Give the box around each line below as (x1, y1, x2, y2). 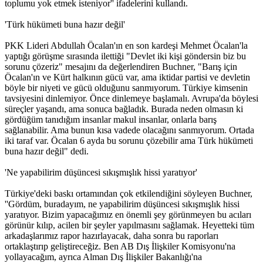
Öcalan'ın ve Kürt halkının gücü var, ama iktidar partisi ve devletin (5, 72, 250, 82)
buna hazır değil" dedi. (5, 146, 89, 156)
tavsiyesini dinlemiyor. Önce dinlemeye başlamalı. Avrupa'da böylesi (5, 93, 258, 103)
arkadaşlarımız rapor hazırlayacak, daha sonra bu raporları (5, 230, 218, 241)
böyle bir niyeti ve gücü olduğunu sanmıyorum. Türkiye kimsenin (5, 82, 248, 93)
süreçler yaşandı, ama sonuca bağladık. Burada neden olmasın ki (5, 103, 243, 114)
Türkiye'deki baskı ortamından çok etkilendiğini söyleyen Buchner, (5, 188, 252, 198)
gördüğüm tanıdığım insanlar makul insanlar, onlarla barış (5, 114, 217, 124)
